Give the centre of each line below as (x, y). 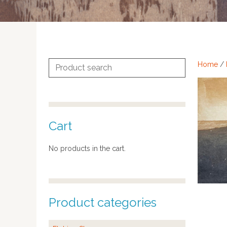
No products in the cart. (87, 148)
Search (59, 64)
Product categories (103, 202)
